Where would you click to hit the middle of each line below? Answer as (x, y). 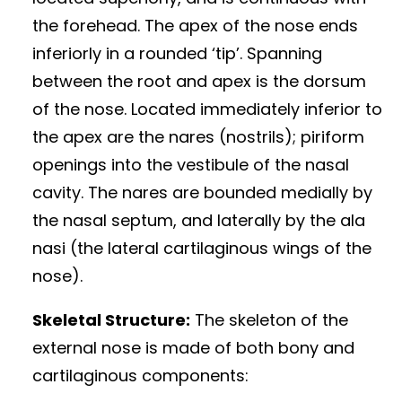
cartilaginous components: (140, 376)
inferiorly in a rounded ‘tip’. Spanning (177, 54)
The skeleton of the (269, 320)
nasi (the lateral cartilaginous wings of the (202, 249)
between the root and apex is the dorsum (199, 82)
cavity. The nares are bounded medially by (202, 193)
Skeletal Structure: (111, 320)
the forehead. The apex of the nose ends (195, 26)
